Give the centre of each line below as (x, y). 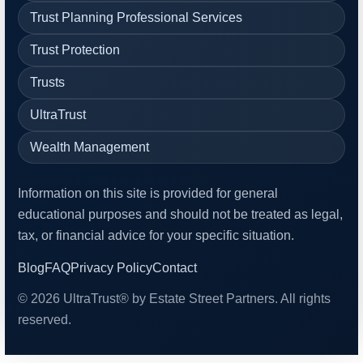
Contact (175, 268)
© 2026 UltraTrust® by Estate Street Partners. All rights (174, 299)
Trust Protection (75, 50)
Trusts (47, 83)
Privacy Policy (111, 268)
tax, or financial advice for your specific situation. (156, 236)
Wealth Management (90, 147)
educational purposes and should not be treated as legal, (180, 215)
